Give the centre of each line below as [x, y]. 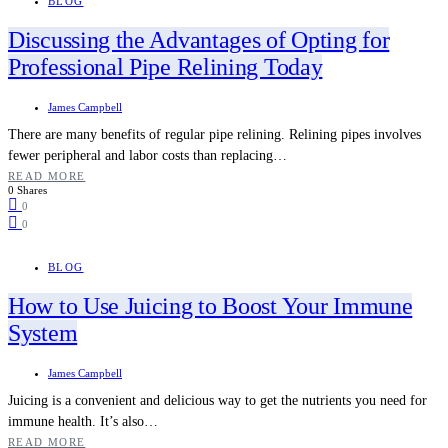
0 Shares [27, 190]
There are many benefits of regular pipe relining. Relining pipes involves [214, 135]
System [43, 333]
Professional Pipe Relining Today [165, 67]
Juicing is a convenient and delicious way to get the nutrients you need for [217, 401]
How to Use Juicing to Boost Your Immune [210, 306]
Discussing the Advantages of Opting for [199, 40]
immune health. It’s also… [83, 422]
